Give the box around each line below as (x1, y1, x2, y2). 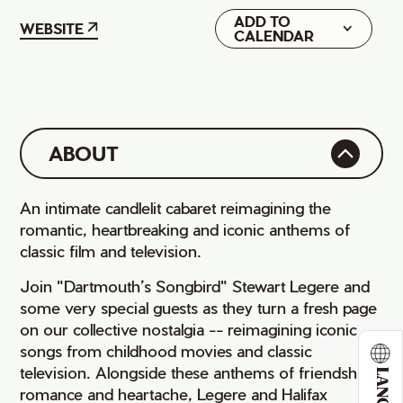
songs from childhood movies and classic (20, 341, 313, 361)
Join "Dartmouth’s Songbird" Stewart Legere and (20, 276, 371, 296)
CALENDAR (233, 27, 314, 45)
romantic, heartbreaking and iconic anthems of (20, 219, 351, 239)
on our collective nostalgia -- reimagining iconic (20, 319, 358, 339)
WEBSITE (20, 20, 85, 38)
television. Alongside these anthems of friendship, (20, 363, 374, 382)
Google (223, 19, 273, 37)
